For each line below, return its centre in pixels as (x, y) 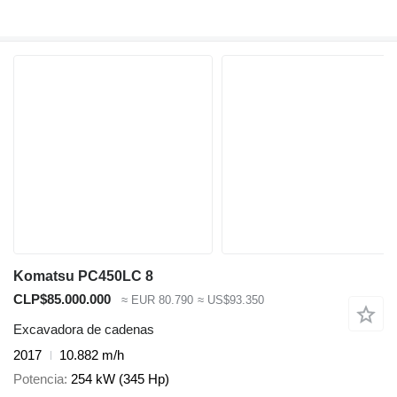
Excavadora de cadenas (84, 330)
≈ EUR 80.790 (157, 300)
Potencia (39, 378)
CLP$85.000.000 (62, 299)
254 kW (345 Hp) (120, 378)
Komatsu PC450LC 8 (83, 276)
